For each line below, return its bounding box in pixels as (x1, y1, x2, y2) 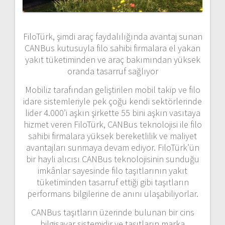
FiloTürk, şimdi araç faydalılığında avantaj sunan (23, 31, 202, 43)
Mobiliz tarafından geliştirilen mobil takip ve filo (25, 84, 200, 96)
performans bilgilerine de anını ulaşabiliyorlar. (27, 188, 198, 200)
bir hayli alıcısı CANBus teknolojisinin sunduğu (26, 153, 199, 165)
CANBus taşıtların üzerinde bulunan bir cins (31, 206, 194, 218)
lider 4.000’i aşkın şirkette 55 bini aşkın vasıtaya (25, 107, 200, 119)
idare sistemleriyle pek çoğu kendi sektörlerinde (23, 95, 202, 107)
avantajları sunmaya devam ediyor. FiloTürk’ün (26, 142, 199, 154)
